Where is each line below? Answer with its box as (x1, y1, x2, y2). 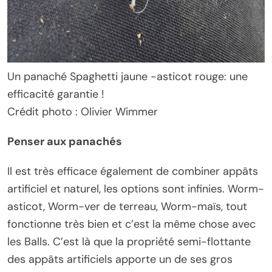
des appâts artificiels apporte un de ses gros (7, 252, 233, 267)
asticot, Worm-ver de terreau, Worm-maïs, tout (7, 199, 247, 214)
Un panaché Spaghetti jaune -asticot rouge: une (7, 69, 248, 84)
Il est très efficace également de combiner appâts (7, 164, 258, 178)
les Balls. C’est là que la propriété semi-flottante (7, 234, 251, 249)
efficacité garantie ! (7, 87, 104, 101)
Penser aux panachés (7, 134, 122, 149)
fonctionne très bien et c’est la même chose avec (7, 217, 256, 231)
